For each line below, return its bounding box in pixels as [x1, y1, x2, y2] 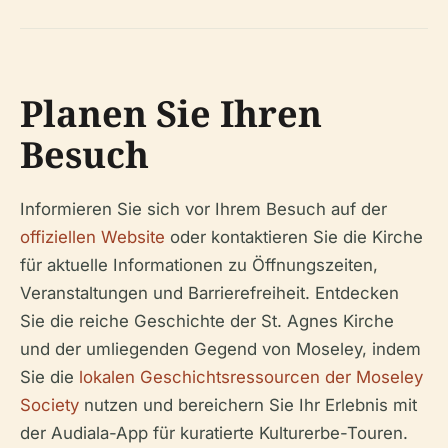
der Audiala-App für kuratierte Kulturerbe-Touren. [20, 422, 408, 443]
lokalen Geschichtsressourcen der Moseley [79, 366, 423, 387]
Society [20, 394, 79, 415]
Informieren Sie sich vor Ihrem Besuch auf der [20, 198, 387, 219]
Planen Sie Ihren [20, 88, 322, 138]
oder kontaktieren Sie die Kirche [165, 226, 423, 247]
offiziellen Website [20, 226, 165, 247]
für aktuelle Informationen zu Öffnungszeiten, [20, 254, 378, 275]
